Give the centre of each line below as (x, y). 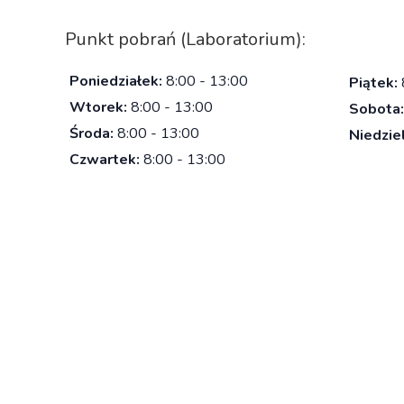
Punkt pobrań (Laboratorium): (185, 39)
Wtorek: (98, 107)
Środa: (92, 133)
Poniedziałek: (116, 81)
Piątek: (373, 83)
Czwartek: (105, 159)
